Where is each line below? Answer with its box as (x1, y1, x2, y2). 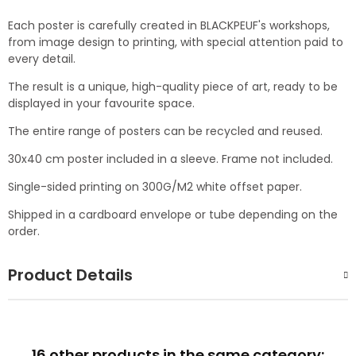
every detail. (8, 51, 75, 68)
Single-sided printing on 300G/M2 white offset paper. (8, 179, 302, 195)
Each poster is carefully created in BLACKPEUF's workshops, (8, 17, 330, 34)
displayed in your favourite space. (8, 95, 195, 112)
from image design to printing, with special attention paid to (8, 34, 343, 51)
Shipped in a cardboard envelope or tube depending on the (8, 207, 338, 223)
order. (8, 223, 40, 240)
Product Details (8, 264, 133, 287)
